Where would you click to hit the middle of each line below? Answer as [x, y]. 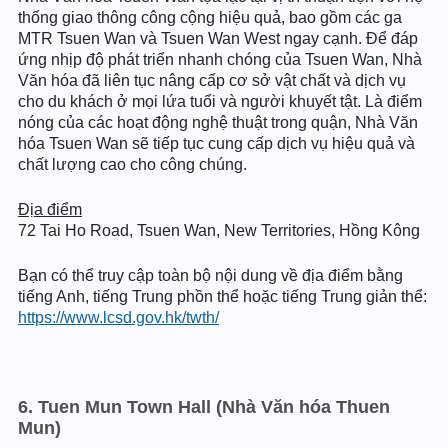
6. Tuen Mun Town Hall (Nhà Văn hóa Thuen [204, 407]
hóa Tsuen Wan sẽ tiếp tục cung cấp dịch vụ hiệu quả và [216, 143]
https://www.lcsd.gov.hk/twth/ [118, 317]
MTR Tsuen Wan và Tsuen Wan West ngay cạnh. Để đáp [218, 38]
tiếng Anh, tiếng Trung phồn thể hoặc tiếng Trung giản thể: [222, 296]
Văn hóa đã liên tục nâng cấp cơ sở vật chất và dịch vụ [212, 80]
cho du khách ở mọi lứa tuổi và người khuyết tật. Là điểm [220, 101]
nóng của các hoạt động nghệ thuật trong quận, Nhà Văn [218, 122]
